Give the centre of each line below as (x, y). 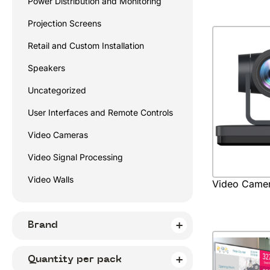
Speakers (46, 68)
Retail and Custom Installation (86, 46)
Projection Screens (64, 23)
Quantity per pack (75, 259)
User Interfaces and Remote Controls (100, 112)
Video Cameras (58, 135)
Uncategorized (57, 90)
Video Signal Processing (75, 157)
